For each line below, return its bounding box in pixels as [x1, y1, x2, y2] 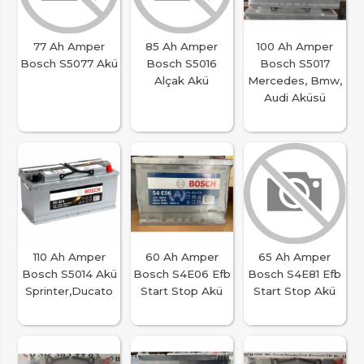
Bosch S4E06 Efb [132, 266, 231, 280]
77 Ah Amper [33, 39, 106, 53]
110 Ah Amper [32, 249, 106, 263]
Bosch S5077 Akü [20, 56, 119, 70]
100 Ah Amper [256, 39, 333, 53]
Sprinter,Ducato [25, 284, 114, 297]
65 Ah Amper [258, 249, 331, 263]
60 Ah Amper [145, 249, 219, 263]
